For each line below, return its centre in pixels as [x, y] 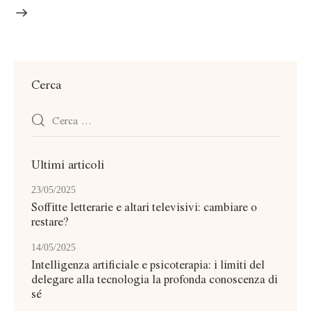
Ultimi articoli [68, 163]
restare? [50, 221]
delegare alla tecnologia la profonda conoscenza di [154, 278]
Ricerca [46, 113]
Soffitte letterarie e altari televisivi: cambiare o [144, 206]
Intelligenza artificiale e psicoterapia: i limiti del [148, 264]
